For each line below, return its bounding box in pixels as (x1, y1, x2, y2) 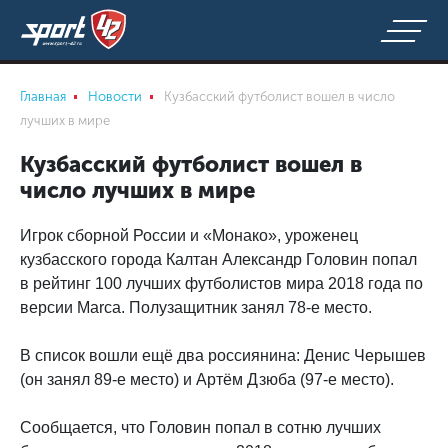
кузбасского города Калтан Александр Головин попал (20, 251, 417, 268)
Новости (88, 89, 142, 104)
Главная (20, 89, 66, 104)
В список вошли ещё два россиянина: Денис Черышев (20, 347, 426, 364)
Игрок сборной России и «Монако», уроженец (20, 227, 358, 244)
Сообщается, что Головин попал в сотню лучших (20, 419, 381, 436)
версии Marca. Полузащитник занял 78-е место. (20, 299, 372, 316)
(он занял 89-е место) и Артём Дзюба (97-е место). (20, 371, 394, 388)
